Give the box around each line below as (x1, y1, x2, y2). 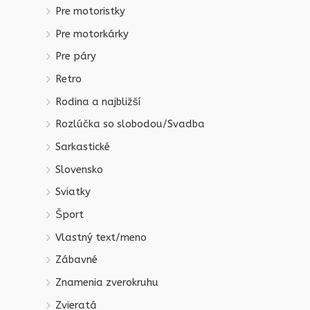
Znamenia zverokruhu (55, 276, 158, 289)
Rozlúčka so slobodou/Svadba (55, 118, 205, 131)
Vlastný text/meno (55, 231, 147, 244)
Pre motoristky (55, 6, 125, 18)
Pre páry (55, 51, 96, 63)
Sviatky (55, 186, 91, 199)
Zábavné (55, 254, 98, 266)
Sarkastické (55, 141, 110, 154)
